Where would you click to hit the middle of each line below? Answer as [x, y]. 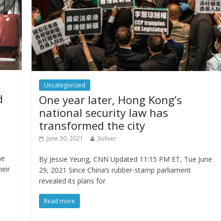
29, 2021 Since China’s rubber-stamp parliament [115, 170]
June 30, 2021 [65, 139]
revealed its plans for [73, 181]
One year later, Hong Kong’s [111, 100]
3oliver [107, 139]
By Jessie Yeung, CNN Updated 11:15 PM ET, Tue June [126, 159]
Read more [60, 201]
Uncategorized [65, 85]
